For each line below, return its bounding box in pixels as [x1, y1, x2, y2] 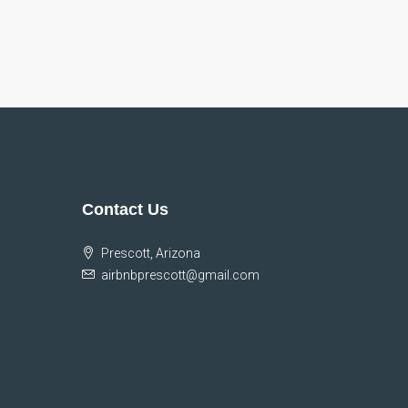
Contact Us [82, 200, 169, 219]
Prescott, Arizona [101, 246, 201, 260]
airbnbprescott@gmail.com [101, 268, 260, 282]
